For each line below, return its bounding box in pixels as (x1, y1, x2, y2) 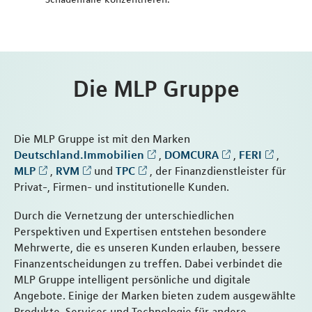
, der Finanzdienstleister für (147, 163, 286, 178)
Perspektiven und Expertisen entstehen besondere (14, 224, 267, 238)
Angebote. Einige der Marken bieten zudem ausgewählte (14, 288, 296, 302)
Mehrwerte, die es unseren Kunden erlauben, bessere (14, 240, 281, 254)
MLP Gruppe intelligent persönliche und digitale (14, 272, 251, 286)
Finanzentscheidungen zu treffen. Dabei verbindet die (14, 256, 283, 270)
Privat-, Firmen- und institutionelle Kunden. (14, 179, 229, 194)
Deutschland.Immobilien (14, 147, 144, 162)
